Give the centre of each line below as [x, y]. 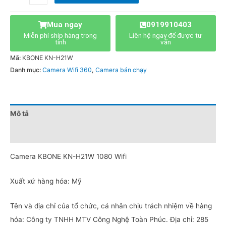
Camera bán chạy [121, 70]
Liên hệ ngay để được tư [166, 36]
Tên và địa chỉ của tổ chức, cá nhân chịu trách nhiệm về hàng [111, 206]
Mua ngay [65, 25]
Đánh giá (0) [31, 133]
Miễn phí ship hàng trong [60, 36]
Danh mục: [26, 70]
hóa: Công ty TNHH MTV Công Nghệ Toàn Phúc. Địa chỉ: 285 [109, 219]
